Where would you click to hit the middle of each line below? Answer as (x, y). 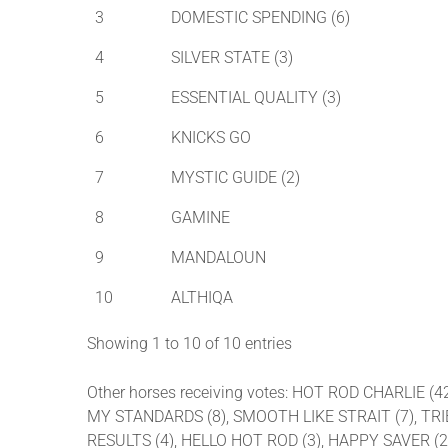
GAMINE (200, 218)
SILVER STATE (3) (232, 58)
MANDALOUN (218, 258)
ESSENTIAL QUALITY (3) (256, 98)
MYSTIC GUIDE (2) (235, 178)
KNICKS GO (211, 138)
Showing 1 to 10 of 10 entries (189, 344)
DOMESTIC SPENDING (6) (260, 18)
